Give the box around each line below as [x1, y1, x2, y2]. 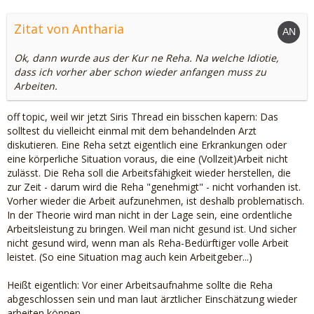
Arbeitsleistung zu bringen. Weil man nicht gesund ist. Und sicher [7, 222, 296, 235]
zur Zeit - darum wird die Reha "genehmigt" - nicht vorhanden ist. [7, 180, 301, 193]
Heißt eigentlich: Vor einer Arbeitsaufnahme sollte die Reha [7, 278, 273, 292]
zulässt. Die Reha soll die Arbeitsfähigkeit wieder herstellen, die [7, 166, 291, 179]
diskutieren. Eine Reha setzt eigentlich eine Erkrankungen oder [7, 138, 287, 151]
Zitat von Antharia [14, 20, 124, 37]
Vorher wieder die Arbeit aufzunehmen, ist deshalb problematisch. [7, 194, 304, 207]
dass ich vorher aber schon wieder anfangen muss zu [14, 65, 266, 78]
